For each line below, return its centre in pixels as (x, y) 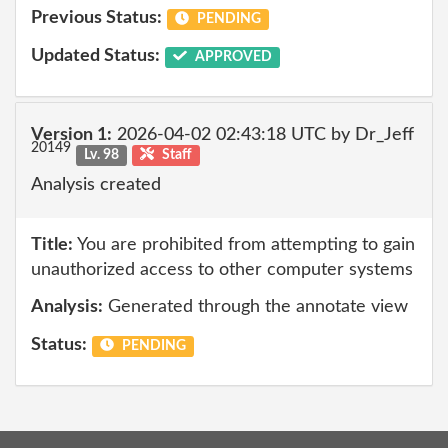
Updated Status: (95, 55)
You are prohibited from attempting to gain (244, 244)
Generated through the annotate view (255, 307)
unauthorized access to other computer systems (222, 269)
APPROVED (231, 56)
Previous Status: (96, 18)
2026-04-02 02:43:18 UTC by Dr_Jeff (263, 134)
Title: (52, 244)
